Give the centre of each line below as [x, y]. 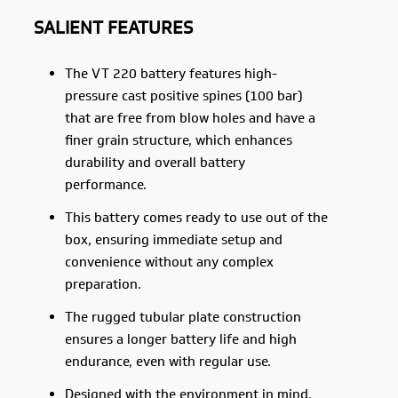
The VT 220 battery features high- [171, 74]
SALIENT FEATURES [114, 28]
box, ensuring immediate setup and [174, 240]
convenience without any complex [170, 262]
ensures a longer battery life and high [181, 339]
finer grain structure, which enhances [179, 140]
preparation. [103, 284]
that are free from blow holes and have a [191, 118]
